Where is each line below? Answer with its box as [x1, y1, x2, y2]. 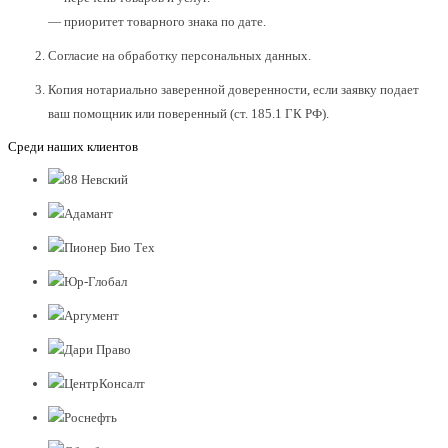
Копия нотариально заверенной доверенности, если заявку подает [48, 82, 419, 98]
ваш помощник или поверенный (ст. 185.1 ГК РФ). [48, 106, 329, 122]
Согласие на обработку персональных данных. [48, 48, 311, 64]
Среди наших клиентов [8, 139, 138, 155]
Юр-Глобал [64, 274, 127, 290]
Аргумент [64, 308, 119, 324]
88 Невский [64, 172, 128, 188]
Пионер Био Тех [64, 240, 155, 256]
